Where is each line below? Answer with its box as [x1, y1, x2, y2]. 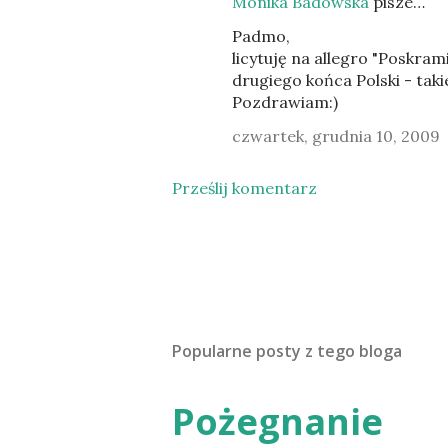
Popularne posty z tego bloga [172, 340, 402, 362]
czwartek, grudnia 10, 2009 [232, 126, 440, 146]
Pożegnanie [172, 397, 383, 446]
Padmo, [232, 26, 290, 46]
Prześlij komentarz [172, 178, 317, 198]
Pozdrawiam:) [232, 92, 338, 112]
